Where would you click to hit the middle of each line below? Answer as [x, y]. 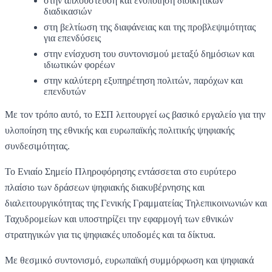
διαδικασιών [68, 11]
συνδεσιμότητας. [37, 146]
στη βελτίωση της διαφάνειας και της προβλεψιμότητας [150, 27]
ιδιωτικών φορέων [79, 64]
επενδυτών [65, 91]
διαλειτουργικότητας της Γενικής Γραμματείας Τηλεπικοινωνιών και [136, 203]
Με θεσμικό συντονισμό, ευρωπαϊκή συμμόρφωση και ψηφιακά [129, 260]
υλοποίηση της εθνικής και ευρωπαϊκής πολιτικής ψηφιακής [120, 130]
